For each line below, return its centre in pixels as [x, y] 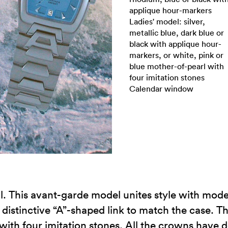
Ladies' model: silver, [167, 21]
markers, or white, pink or [176, 55]
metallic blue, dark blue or [177, 33]
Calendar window [161, 89]
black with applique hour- [175, 44]
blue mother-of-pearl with [177, 66]
